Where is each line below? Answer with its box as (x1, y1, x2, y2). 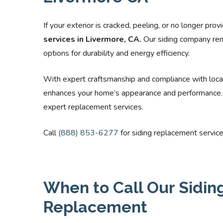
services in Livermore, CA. (43, 34, 141, 45)
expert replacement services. (43, 102, 143, 112)
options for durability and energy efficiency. (43, 48, 190, 59)
